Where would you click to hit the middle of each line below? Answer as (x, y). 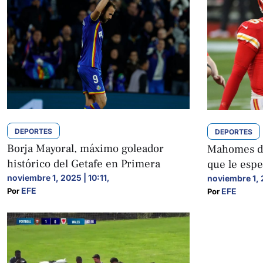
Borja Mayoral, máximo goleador (85, 149)
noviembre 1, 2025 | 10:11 (57, 178)
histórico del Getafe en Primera (84, 164)
